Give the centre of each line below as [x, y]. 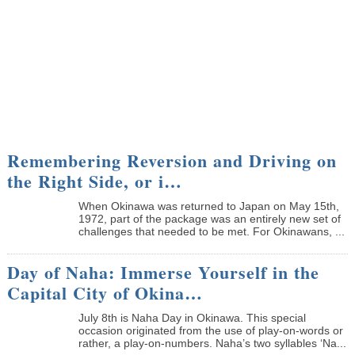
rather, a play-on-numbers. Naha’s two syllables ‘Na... [212, 343]
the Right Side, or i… [94, 181]
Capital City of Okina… [105, 292]
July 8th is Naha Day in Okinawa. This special [192, 317]
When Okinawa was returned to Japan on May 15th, [208, 206]
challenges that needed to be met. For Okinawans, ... [211, 231]
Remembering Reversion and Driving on [172, 160]
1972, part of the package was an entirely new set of [209, 218]
